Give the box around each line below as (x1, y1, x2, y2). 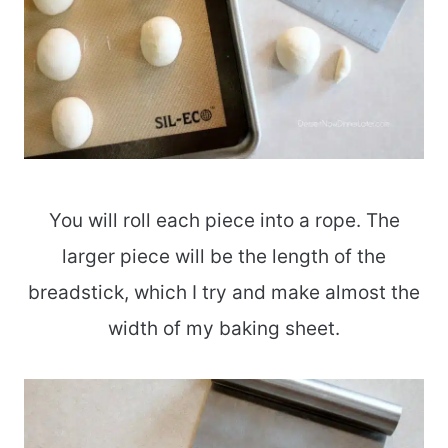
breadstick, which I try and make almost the (28, 281, 420, 305)
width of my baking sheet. (108, 317, 340, 341)
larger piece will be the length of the (62, 245, 386, 269)
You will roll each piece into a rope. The (48, 209, 400, 233)
